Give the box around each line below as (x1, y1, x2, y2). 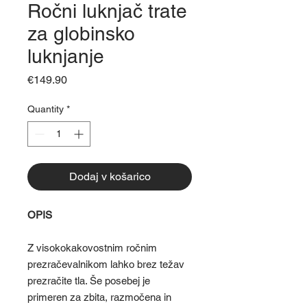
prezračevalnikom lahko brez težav (27, 258, 184, 271)
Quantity (27, 103, 64, 115)
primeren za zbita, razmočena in (27, 291, 171, 304)
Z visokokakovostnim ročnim (27, 242, 157, 254)
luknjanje (27, 45, 104, 68)
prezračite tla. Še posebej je (27, 275, 150, 287)
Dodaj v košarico (69, 170, 151, 184)
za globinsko (27, 23, 135, 45)
